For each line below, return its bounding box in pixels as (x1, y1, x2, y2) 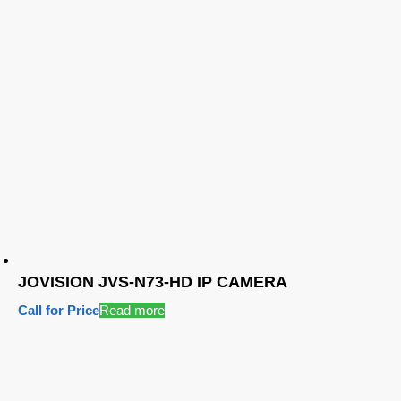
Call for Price (18, 303, 99, 319)
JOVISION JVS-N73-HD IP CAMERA (18, 273, 287, 292)
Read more (99, 303, 165, 319)
